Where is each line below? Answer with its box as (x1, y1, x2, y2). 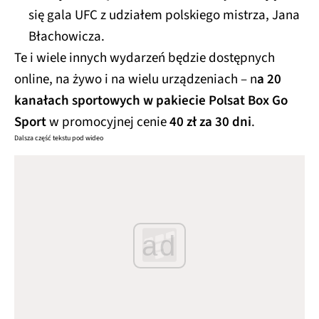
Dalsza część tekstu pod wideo (14, 132, 103, 143)
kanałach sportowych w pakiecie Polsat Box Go (14, 90, 288, 110)
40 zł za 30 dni (169, 112, 251, 132)
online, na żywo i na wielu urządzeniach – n (14, 69, 257, 89)
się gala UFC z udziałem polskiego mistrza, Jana (28, 5, 300, 25)
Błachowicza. (28, 26, 108, 46)
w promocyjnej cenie (46, 112, 169, 132)
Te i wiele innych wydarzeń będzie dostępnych (14, 48, 275, 68)
